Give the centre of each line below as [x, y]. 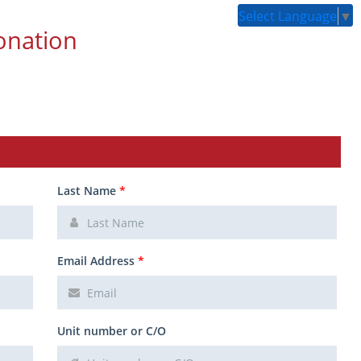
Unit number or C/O [112, 331]
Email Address [98, 261]
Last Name [88, 191]
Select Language [288, 16]
